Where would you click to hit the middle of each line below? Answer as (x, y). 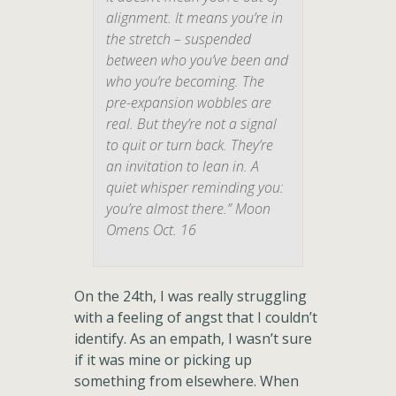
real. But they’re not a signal (191, 124)
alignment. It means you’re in (194, 18)
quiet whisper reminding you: (195, 187)
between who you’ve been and (197, 60)
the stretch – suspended (179, 39)
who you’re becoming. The (185, 81)
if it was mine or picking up (163, 360)
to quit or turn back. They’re (190, 145)
